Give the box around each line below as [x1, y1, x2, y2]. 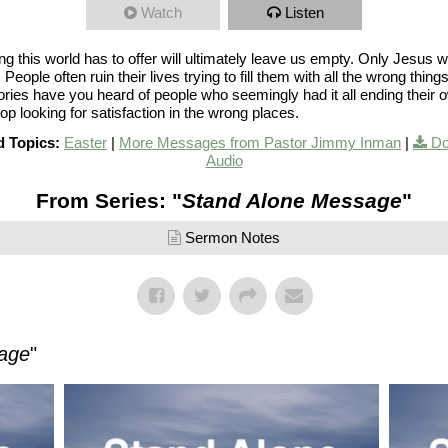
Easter [64, 134, 107, 152]
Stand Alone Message [182, 189, 402, 213]
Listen [284, 4, 324, 22]
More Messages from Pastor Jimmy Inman [119, 134, 401, 152]
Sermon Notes [185, 229, 280, 247]
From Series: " [36, 189, 182, 213]
